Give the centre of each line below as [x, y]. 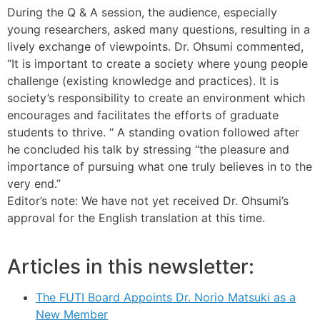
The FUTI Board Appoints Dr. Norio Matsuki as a [166, 297]
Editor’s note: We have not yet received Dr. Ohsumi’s [148, 200]
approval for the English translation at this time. [136, 217]
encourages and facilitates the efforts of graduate [143, 115]
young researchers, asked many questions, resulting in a [159, 29]
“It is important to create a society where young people [157, 63]
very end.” [34, 183]
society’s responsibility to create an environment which [156, 97]
